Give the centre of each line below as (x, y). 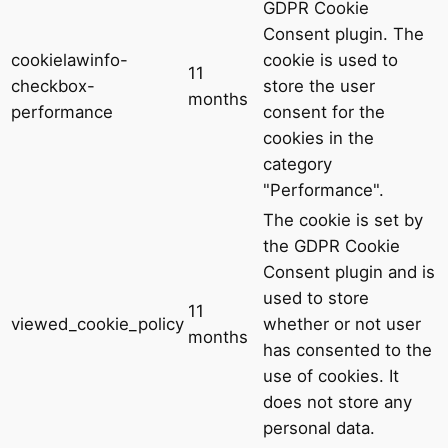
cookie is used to (330, 60)
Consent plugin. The (343, 34)
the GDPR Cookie (331, 246)
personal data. (319, 428)
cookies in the (318, 138)
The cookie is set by (343, 220)
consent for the (324, 112)
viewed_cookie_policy (97, 324)
